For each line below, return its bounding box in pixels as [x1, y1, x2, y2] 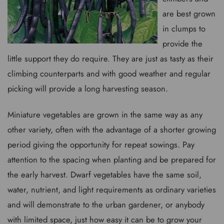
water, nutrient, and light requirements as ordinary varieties [7, 183, 216, 195]
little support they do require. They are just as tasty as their [7, 52, 213, 64]
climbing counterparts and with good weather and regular [7, 67, 210, 79]
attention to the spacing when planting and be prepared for [7, 153, 216, 165]
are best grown [162, 7, 215, 19]
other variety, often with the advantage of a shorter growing [7, 123, 216, 135]
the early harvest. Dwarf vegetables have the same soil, [7, 168, 201, 180]
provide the [162, 37, 202, 49]
